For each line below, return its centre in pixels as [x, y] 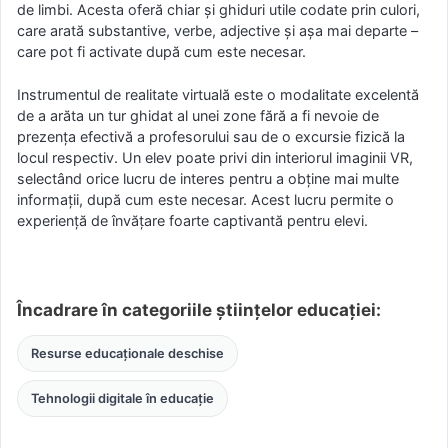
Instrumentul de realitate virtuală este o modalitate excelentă [218, 94]
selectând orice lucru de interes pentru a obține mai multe [208, 178]
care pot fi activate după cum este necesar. [161, 51]
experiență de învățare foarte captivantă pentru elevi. [192, 220]
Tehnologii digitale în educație [122, 399]
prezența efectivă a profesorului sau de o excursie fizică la [211, 136]
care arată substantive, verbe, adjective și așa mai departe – [217, 30]
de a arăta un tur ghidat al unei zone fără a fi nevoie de [198, 115]
